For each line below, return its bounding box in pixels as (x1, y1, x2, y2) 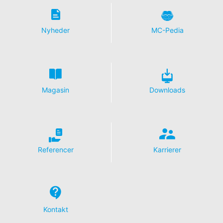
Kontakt (43, 205, 68, 214)
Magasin (42, 85, 69, 94)
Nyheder (41, 25, 70, 34)
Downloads (149, 85, 185, 94)
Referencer (37, 145, 74, 154)
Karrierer (153, 145, 181, 154)
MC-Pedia (151, 25, 184, 34)
